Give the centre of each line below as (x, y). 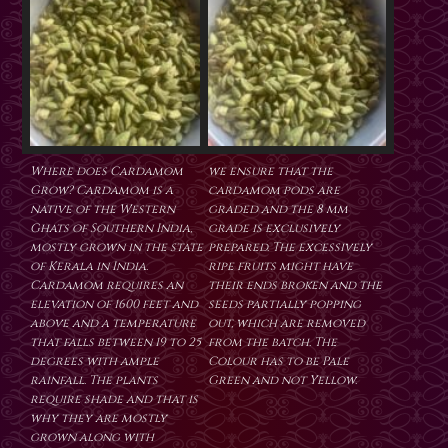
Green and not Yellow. (282, 380)
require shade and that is (114, 399)
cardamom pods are (274, 190)
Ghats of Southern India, (111, 228)
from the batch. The (272, 342)
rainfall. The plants (94, 380)
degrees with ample (94, 361)
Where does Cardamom (106, 171)
